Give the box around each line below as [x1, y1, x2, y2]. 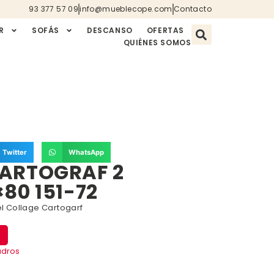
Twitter [2, 148, 27, 157]
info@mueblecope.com [80, 4, 172, 14]
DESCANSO [86, 25, 133, 35]
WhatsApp [68, 148, 105, 157]
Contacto [173, 4, 212, 14]
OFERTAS [146, 25, 184, 35]
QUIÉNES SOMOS [123, 37, 191, 48]
